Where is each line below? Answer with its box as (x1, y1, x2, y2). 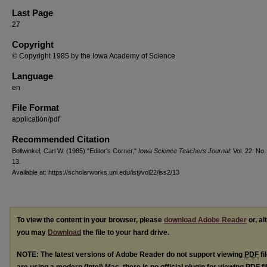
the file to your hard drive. (81, 228, 169, 237)
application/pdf (12, 115, 60, 123)
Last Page (12, 8, 53, 18)
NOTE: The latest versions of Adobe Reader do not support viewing (17, 250, 244, 259)
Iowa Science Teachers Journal (138, 147, 229, 154)
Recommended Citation (12, 134, 110, 144)
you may (17, 228, 48, 237)
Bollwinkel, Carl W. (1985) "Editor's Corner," (12, 147, 138, 154)
